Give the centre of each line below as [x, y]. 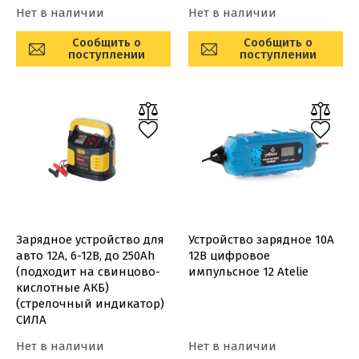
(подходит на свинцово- [88, 272]
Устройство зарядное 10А [261, 240]
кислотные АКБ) [63, 288]
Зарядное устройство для [90, 240]
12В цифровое [229, 256]
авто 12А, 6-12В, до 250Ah [86, 256]
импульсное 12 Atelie [248, 272]
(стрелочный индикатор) [90, 304]
